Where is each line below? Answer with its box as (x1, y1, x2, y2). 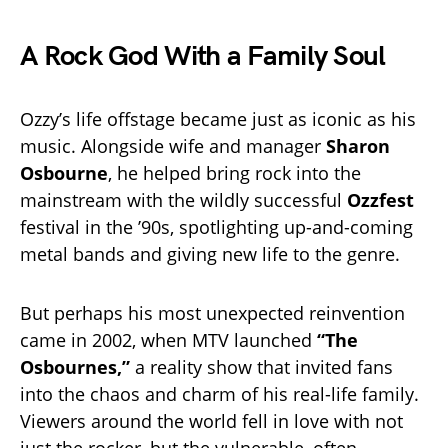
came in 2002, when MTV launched (20, 328, 317, 353)
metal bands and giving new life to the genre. (20, 242, 400, 267)
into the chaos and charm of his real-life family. (20, 382, 419, 407)
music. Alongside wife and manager (20, 134, 326, 159)
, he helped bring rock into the (108, 161, 361, 186)
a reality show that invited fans (130, 355, 393, 380)
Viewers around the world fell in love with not (20, 409, 403, 434)
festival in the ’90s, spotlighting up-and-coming (20, 215, 413, 240)
